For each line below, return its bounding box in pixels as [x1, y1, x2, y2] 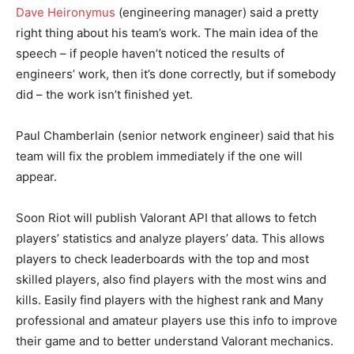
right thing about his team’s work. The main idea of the [16, 24, 318, 40]
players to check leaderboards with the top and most [16, 250, 309, 266]
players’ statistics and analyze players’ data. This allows [16, 230, 325, 246]
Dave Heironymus [16, 4, 115, 20]
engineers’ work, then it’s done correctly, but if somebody [16, 66, 336, 81]
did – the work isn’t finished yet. [16, 86, 193, 102]
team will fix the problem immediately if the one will [16, 148, 303, 164]
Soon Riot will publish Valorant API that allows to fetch [16, 209, 317, 225]
